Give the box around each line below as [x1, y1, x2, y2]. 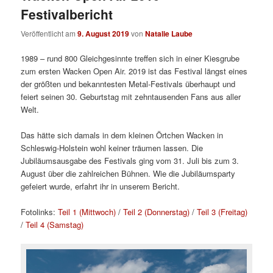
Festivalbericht [21, 5, 113, 24]
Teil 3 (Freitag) [197, 205, 248, 218]
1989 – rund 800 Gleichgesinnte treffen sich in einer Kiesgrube [21, 52, 240, 64]
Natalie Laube [145, 27, 193, 39]
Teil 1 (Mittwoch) [58, 205, 116, 218]
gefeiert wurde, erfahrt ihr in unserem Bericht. [21, 180, 180, 192]
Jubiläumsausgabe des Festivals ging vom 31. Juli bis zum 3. [21, 154, 239, 166]
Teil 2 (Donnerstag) [123, 205, 190, 218]
